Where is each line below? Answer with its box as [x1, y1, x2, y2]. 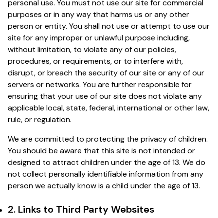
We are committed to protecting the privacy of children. [8, 133, 208, 144]
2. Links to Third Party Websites [8, 202, 154, 216]
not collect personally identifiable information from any [8, 168, 203, 179]
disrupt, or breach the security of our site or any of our [8, 67, 204, 78]
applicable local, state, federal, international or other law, [8, 102, 209, 113]
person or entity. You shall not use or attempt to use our [8, 20, 210, 31]
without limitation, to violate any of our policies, [8, 44, 176, 54]
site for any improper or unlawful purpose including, [8, 32, 190, 43]
